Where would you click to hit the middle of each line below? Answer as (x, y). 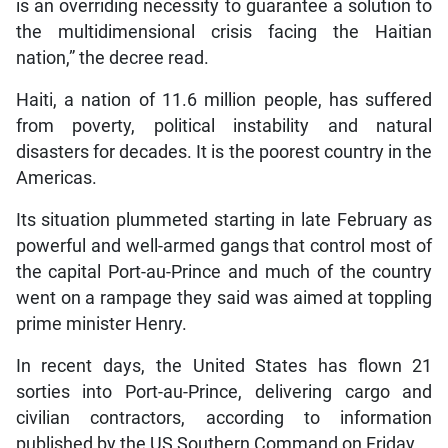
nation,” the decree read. (112, 57)
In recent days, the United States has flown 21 (224, 365)
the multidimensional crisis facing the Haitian (224, 31)
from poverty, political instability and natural (224, 125)
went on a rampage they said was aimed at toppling (224, 297)
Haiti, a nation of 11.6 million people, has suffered (224, 99)
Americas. (56, 177)
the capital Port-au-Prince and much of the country (224, 271)
